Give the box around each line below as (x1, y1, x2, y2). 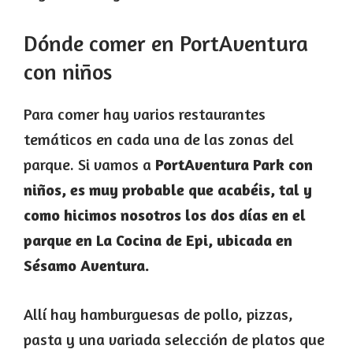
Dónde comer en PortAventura (24, 30, 308, 58)
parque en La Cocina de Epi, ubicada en (24, 230, 292, 251)
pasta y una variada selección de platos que (24, 329, 325, 350)
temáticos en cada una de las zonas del (24, 129, 294, 150)
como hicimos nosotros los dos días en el (24, 205, 306, 225)
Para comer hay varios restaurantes (24, 104, 266, 124)
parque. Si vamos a (24, 154, 151, 175)
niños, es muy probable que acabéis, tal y (24, 180, 312, 200)
